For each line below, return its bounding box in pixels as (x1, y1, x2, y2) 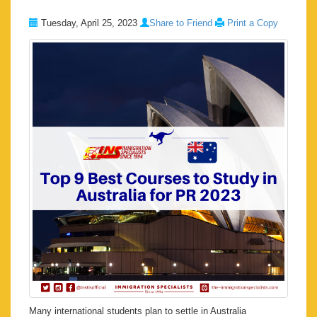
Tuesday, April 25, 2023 (38, 18, 140, 29)
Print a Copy (227, 18, 278, 29)
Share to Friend (149, 18, 212, 29)
